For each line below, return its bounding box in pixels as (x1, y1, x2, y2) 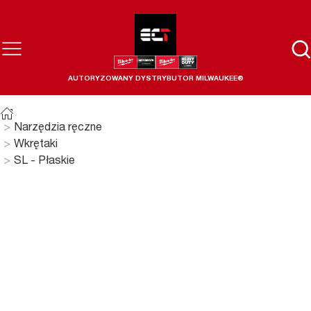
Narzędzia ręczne (14, 123, 102, 134)
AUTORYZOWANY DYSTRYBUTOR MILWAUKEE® (67, 76, 244, 83)
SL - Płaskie (14, 156, 75, 167)
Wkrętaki (14, 140, 58, 151)
